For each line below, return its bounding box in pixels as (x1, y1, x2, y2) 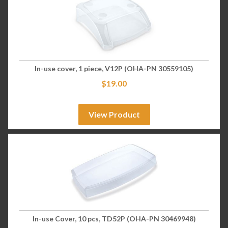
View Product (88, 109, 140, 119)
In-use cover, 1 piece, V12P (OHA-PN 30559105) (35, 64, 193, 73)
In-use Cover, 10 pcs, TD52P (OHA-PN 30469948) (32, 214, 196, 223)
